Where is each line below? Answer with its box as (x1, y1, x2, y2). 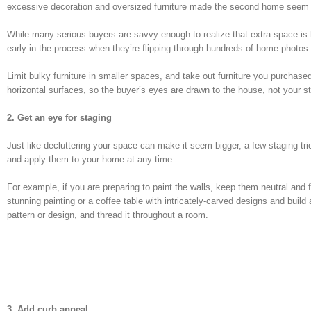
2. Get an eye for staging (7, 112, 112, 123)
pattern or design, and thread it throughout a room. (7, 209, 208, 220)
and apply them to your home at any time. (7, 153, 175, 165)
